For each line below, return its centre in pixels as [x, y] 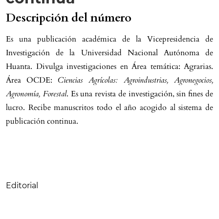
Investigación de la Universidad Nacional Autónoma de [109, 53]
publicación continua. [42, 121]
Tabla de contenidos [57, 165]
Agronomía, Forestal [36, 94]
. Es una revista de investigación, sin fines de [140, 94]
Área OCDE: [32, 80]
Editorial [22, 186]
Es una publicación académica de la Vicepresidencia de [109, 39]
